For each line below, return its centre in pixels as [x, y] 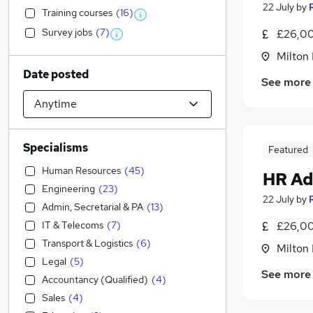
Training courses [77, 13]
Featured [288, 150]
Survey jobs [67, 32]
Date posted [56, 74]
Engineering [68, 189]
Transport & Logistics [87, 243]
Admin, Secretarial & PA [93, 207]
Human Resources [81, 170]
